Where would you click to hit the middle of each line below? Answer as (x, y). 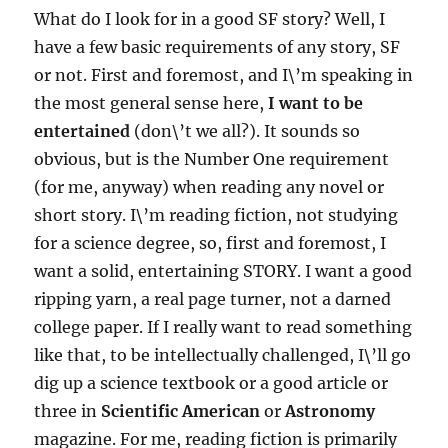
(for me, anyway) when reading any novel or (209, 186)
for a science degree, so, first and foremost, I (210, 242)
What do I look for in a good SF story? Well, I (210, 18)
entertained (82, 130)
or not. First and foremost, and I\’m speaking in (224, 74)
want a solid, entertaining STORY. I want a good (223, 270)
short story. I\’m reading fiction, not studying (216, 214)
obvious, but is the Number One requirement (212, 158)
